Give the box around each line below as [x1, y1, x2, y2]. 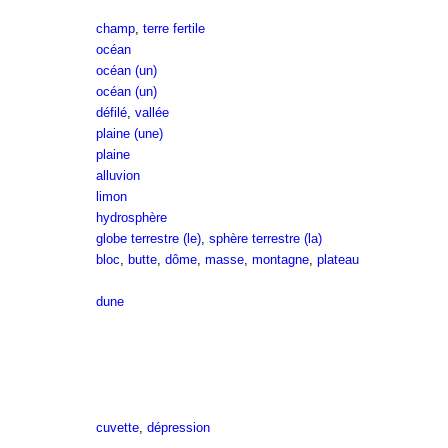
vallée [134, 105, 169, 120]
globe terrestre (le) [95, 231, 201, 246]
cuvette [95, 420, 139, 435]
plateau [316, 252, 359, 267]
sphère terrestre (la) [208, 231, 322, 246]
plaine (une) [95, 126, 163, 141]
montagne [251, 252, 309, 267]
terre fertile [142, 21, 205, 36]
